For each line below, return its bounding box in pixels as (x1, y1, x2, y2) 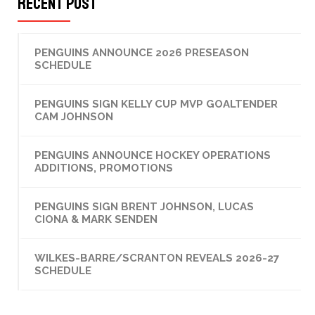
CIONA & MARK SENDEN (34, 212, 158, 226)
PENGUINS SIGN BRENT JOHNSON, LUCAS (34, 200, 255, 213)
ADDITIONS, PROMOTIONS (34, 161, 174, 174)
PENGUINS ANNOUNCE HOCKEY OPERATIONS (34, 148, 271, 162)
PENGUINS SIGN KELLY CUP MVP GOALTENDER (34, 97, 278, 110)
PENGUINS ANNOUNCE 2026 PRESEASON (34, 46, 250, 59)
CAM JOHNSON (34, 110, 114, 123)
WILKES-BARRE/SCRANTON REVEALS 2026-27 (34, 251, 280, 264)
